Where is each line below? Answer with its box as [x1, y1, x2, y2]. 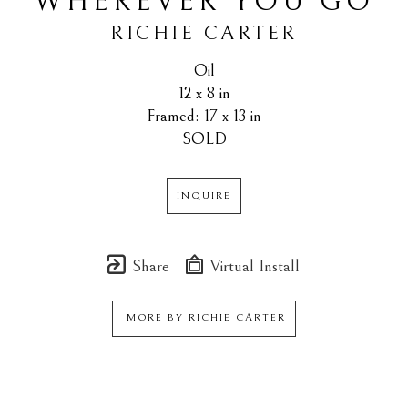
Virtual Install [206, 256, 300, 276]
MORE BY [122, 311, 189, 324]
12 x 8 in [178, 83, 230, 103]
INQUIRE [177, 189, 231, 201]
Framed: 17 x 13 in [147, 106, 261, 126]
